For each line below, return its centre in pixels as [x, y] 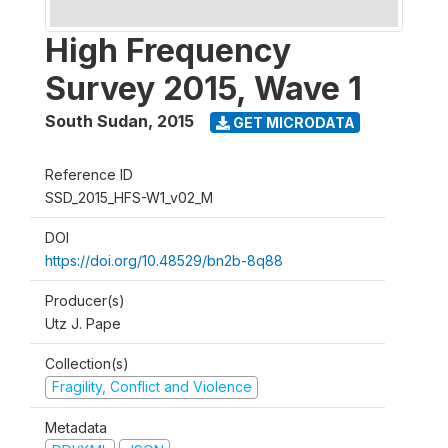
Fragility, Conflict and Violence [151, 386]
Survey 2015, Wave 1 [203, 88]
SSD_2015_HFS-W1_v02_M [129, 197]
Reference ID [89, 174]
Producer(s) [85, 300]
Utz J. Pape [83, 323]
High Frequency [168, 50]
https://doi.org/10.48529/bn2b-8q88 [164, 260]
